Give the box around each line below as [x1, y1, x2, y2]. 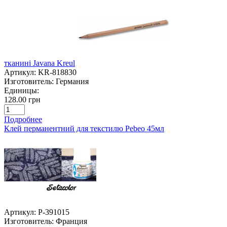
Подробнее [4, 115, 42, 124]
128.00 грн [4, 95, 41, 104]
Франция [56, 216, 87, 225]
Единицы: [4, 86, 39, 95]
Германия [56, 77, 89, 86]
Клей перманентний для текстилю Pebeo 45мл [4, 124, 164, 133]
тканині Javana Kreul [4, 58, 75, 67]
